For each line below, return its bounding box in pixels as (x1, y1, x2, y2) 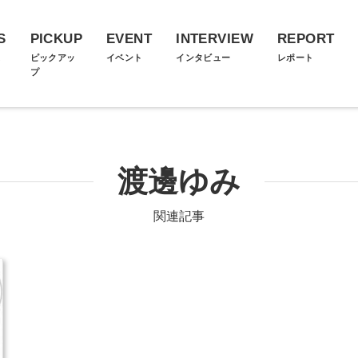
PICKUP (30, 31, 83, 46)
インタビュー (176, 53, 231, 62)
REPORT (276, 31, 335, 46)
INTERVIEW (176, 31, 253, 46)
